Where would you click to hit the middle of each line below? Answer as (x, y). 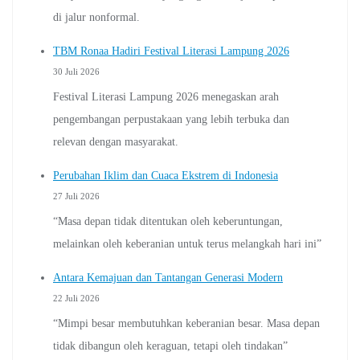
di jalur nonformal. (96, 17)
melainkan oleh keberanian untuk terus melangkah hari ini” (187, 243)
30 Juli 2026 (76, 71)
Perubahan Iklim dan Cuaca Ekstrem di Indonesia (166, 175)
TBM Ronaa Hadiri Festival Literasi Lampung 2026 (171, 51)
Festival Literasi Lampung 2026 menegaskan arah (166, 96)
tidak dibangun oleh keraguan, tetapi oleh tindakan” (170, 346)
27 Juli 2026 (76, 196)
